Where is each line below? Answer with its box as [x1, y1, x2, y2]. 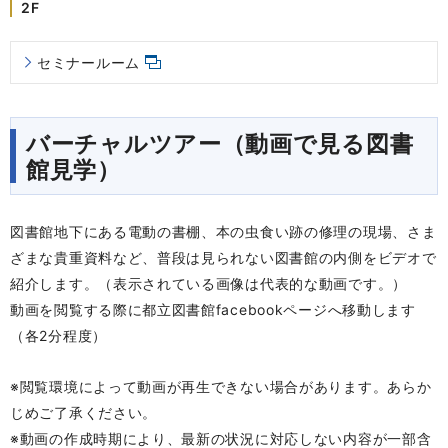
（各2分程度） [10, 327, 107, 345]
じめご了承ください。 [10, 404, 157, 422]
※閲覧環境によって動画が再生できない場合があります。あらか [10, 378, 432, 396]
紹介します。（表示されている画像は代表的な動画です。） [10, 275, 407, 293]
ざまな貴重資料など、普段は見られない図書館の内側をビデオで [10, 249, 437, 267]
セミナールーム [37, 54, 140, 72]
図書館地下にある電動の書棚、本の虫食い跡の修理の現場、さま [10, 223, 437, 241]
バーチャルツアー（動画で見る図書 [26, 130, 414, 159]
